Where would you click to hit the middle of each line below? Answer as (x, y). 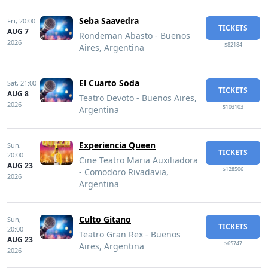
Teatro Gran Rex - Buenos (130, 234)
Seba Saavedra (109, 21)
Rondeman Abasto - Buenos (135, 36)
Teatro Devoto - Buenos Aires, (138, 98)
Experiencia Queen (117, 145)
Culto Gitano (105, 219)
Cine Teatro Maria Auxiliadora (138, 160)
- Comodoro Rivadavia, (124, 172)
